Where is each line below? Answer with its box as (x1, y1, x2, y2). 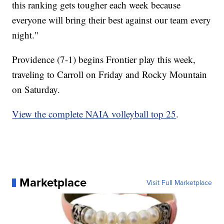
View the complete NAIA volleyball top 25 (12, 107, 176, 120)
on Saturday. (12, 83, 60, 96)
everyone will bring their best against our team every (12, 13, 211, 26)
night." (12, 28, 39, 41)
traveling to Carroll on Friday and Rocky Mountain (12, 68, 207, 81)
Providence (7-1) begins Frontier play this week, (12, 53, 196, 66)
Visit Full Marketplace (146, 177, 212, 188)
